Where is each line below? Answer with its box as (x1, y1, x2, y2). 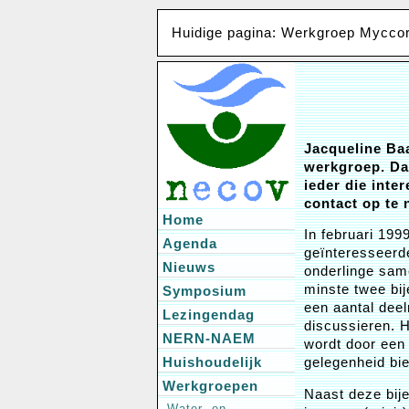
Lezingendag (163, 307, 255, 322)
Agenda (163, 236, 217, 251)
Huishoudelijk (163, 354, 262, 370)
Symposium (163, 283, 246, 299)
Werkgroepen (163, 378, 258, 393)
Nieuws (163, 259, 215, 275)
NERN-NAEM (163, 330, 256, 346)
